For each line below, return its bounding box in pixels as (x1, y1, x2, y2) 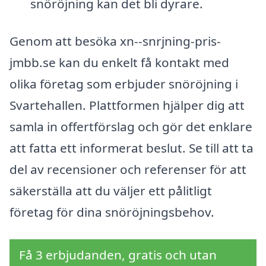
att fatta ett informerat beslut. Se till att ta (9, 140, 254, 157)
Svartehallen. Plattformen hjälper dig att (9, 97, 245, 114)
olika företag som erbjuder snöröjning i (9, 75, 238, 93)
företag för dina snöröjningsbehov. (9, 204, 214, 221)
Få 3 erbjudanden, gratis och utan (19, 246, 217, 264)
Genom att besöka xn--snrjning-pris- (9, 33, 221, 50)
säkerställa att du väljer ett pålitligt (9, 182, 212, 199)
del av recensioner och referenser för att (9, 161, 246, 178)
